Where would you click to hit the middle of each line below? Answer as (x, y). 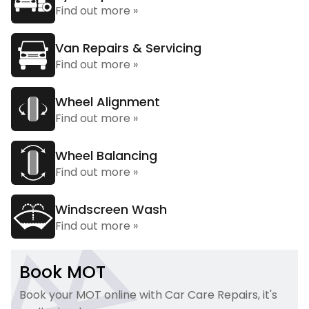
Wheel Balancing (106, 156)
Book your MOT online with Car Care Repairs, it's (148, 295)
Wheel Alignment (108, 102)
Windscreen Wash (111, 209)
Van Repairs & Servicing (128, 48)
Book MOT (62, 272)
